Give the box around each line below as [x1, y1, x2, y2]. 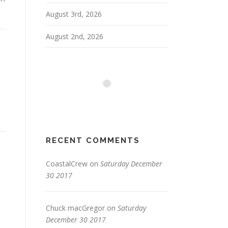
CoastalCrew [46, 159, 88, 168]
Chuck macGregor [46, 203, 105, 213]
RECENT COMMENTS [46, 136, 140, 145]
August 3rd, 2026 [46, 9, 102, 19]
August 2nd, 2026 [46, 32, 103, 41]
